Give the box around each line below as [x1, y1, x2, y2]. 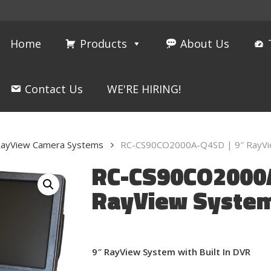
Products [80, 36, 128, 51]
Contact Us [25, 82, 83, 96]
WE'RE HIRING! [107, 82, 181, 96]
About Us [180, 36, 230, 51]
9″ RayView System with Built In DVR [91, 246, 250, 258]
